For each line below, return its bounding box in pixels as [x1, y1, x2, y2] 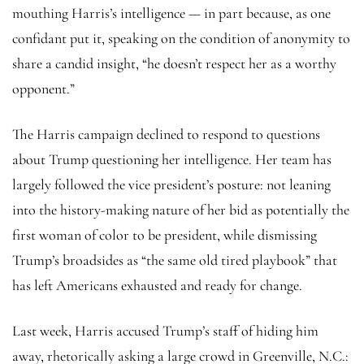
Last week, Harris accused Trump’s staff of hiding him [12, 321, 318, 340]
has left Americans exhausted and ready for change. [12, 275, 302, 294]
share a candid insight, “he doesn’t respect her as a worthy [12, 54, 336, 72]
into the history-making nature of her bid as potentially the [12, 200, 349, 219]
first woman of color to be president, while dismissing [12, 225, 317, 244]
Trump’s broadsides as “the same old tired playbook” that [12, 250, 337, 269]
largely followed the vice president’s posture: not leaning [12, 175, 331, 193]
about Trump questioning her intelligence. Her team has [12, 149, 331, 168]
